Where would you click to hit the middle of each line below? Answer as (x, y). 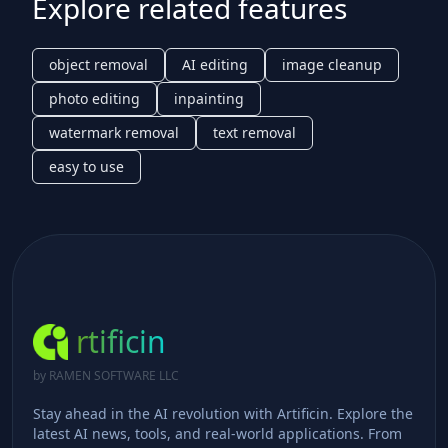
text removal (254, 132)
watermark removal (114, 132)
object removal (98, 64)
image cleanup (332, 64)
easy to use (86, 166)
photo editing (94, 98)
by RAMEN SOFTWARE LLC (106, 375)
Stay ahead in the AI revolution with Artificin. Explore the (223, 413)
